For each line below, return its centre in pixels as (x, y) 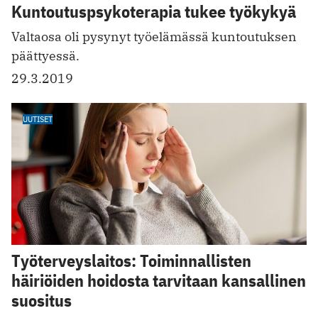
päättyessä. (45, 56)
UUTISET (38, 119)
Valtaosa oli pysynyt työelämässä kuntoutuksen (154, 37)
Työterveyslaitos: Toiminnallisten (131, 260)
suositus (42, 300)
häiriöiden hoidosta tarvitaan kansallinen (159, 280)
